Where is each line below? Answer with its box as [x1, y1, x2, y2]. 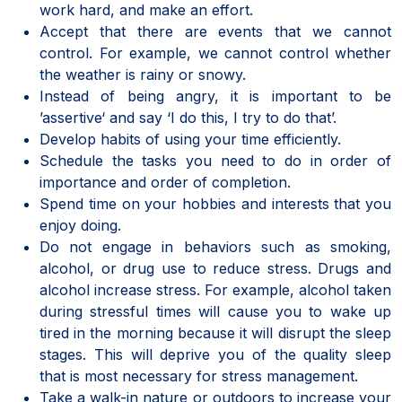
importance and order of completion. [39, 172, 295, 191]
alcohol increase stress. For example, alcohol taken [39, 280, 391, 299]
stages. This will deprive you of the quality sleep [39, 345, 391, 363]
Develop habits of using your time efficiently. [39, 129, 341, 148]
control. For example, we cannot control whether [39, 43, 391, 62]
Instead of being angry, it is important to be [39, 86, 391, 105]
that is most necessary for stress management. [39, 366, 358, 385]
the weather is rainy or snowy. [39, 65, 246, 83]
